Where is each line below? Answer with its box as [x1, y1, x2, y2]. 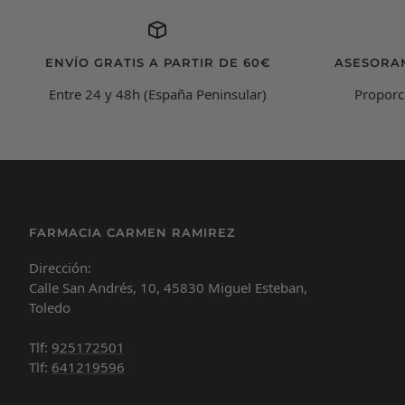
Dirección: [29, 258, 91, 277]
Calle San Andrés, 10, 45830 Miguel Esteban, [29, 278, 307, 297]
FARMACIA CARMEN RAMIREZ [29, 224, 236, 240]
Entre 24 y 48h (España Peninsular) [48, 84, 267, 103]
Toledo [29, 297, 71, 316]
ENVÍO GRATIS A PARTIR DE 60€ [44, 54, 270, 70]
